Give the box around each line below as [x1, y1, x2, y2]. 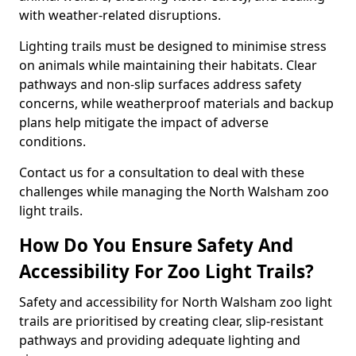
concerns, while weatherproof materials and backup [19, 95, 334, 112]
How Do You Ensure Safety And [19, 233, 293, 257]
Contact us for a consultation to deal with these [19, 164, 304, 181]
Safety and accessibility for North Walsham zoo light [19, 293, 332, 311]
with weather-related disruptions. [19, 6, 221, 24]
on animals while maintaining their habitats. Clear [19, 56, 317, 74]
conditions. [19, 133, 86, 150]
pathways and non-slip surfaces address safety [19, 75, 301, 93]
